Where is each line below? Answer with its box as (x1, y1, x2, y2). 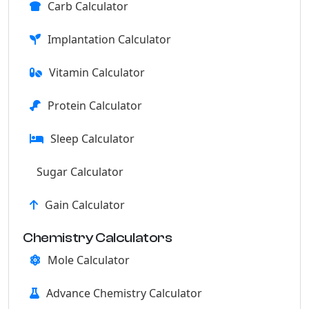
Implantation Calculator (48, 32, 171, 47)
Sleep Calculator (50, 131, 134, 146)
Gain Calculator (45, 197, 125, 212)
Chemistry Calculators (23, 230, 172, 246)
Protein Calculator (48, 98, 142, 113)
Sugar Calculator (37, 164, 123, 179)
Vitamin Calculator (49, 65, 145, 80)
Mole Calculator (48, 252, 130, 268)
